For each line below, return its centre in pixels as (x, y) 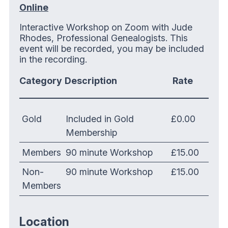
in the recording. (53, 60)
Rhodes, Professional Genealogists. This (104, 38)
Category (41, 81)
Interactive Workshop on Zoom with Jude (106, 27)
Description (91, 81)
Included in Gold (100, 119)
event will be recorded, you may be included (112, 49)
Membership (92, 132)
